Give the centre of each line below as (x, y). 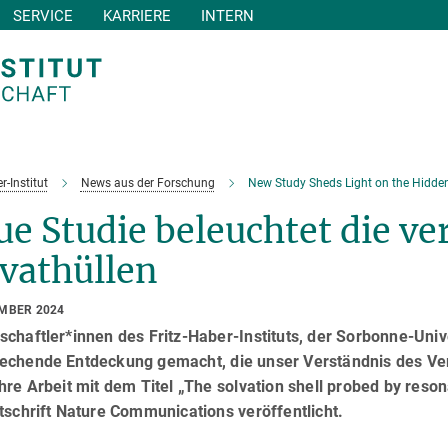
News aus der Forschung (147, 183)
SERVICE (43, 16)
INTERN (227, 16)
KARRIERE (137, 16)
